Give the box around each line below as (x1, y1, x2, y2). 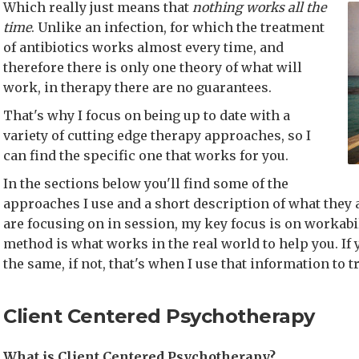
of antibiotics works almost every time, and (3, 39, 284, 55)
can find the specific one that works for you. (3, 147, 288, 163)
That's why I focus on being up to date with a (3, 107, 290, 123)
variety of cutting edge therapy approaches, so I (3, 127, 311, 143)
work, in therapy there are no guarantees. (3, 79, 272, 95)
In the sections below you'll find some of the (3, 175, 288, 192)
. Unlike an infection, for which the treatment (31, 19, 325, 35)
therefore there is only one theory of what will (3, 59, 302, 75)
